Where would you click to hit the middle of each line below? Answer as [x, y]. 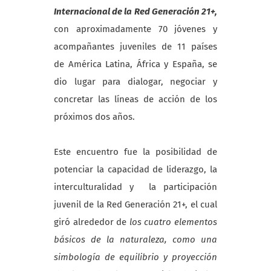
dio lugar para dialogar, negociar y [135, 82]
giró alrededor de [92, 222]
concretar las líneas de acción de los [135, 100]
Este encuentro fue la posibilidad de [135, 152]
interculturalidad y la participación [135, 187]
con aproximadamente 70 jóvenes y [135, 29]
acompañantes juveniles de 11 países [135, 47]
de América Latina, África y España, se [135, 64]
